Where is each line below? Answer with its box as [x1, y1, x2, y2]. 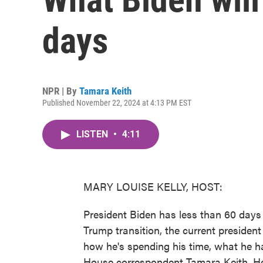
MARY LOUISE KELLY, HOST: [83, 179, 222, 194]
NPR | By [42, 85, 79, 97]
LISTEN [76, 129, 110, 140]
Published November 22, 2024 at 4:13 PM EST [42, 98, 191, 107]
